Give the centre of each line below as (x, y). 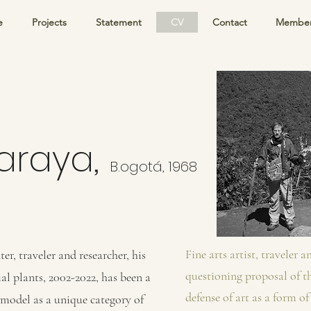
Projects (49, 22)
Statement (119, 22)
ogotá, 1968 (159, 167)
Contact (229, 22)
